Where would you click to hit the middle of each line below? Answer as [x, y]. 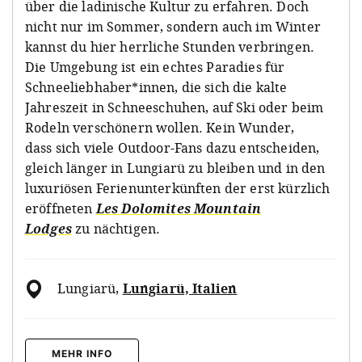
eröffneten [61, 209]
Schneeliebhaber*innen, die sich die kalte [156, 88]
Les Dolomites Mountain [179, 209]
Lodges [48, 229]
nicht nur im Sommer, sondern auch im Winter [173, 27]
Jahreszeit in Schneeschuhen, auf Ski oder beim [175, 108]
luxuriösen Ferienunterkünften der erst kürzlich [178, 189]
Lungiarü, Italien [180, 289]
